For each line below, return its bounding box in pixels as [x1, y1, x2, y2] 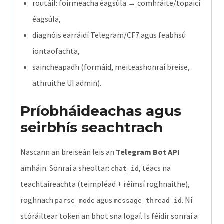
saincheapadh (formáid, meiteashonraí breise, [32, 61, 190, 72]
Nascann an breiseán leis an [20, 146, 116, 157]
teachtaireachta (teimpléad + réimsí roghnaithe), [20, 178, 190, 189]
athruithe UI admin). [32, 77, 101, 88]
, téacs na [139, 162, 171, 173]
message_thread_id [114, 196, 182, 204]
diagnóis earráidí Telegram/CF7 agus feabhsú [32, 29, 186, 40]
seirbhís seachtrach [20, 118, 163, 136]
